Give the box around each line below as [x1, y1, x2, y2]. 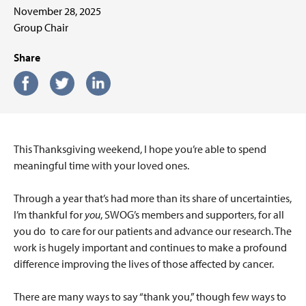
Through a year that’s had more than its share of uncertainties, [14, 191, 292, 206]
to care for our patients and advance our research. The [50, 224, 292, 238]
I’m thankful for [14, 208, 83, 222]
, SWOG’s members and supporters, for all [100, 208, 284, 222]
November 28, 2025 [14, 4, 101, 18]
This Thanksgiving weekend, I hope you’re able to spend [14, 142, 266, 156]
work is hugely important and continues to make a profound [14, 240, 287, 255]
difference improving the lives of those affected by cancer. [14, 257, 274, 271]
